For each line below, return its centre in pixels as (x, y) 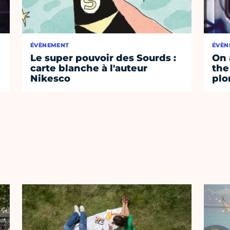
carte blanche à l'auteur (89, 69)
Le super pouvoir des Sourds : (103, 58)
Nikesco (51, 79)
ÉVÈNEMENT (50, 45)
